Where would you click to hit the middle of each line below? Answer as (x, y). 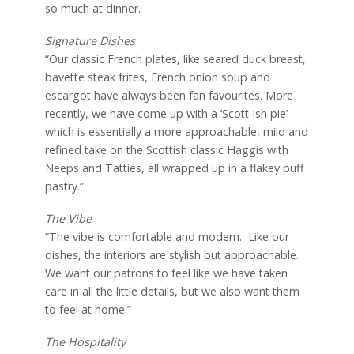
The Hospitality (85, 341)
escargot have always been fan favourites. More (169, 96)
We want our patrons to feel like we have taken (166, 273)
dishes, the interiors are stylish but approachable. (171, 255)
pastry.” (64, 186)
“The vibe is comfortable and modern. (143, 237)
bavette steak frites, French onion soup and (157, 77)
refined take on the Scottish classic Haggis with (166, 150)
